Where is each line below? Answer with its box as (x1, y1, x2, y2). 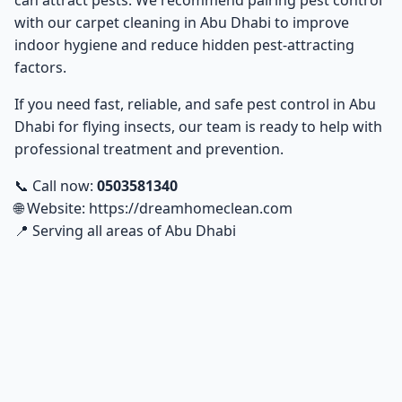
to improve (271, 13, 349, 33)
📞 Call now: (14, 176, 97, 197)
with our (14, 13, 75, 33)
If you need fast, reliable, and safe (14, 94, 247, 115)
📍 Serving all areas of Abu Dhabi (14, 221, 236, 241)
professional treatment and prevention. (14, 139, 284, 160)
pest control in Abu (247, 94, 376, 115)
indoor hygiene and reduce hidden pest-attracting (14, 35, 354, 56)
